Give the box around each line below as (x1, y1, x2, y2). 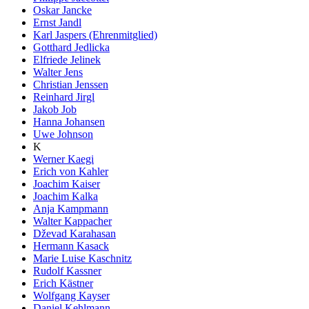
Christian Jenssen (33, 78, 108, 90)
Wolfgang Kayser (33, 289, 110, 301)
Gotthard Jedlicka (33, 41, 110, 53)
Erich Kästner (33, 277, 93, 289)
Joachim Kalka (33, 190, 98, 202)
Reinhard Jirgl (33, 90, 94, 103)
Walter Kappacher (33, 215, 112, 227)
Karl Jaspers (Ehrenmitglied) (33, 28, 157, 41)
